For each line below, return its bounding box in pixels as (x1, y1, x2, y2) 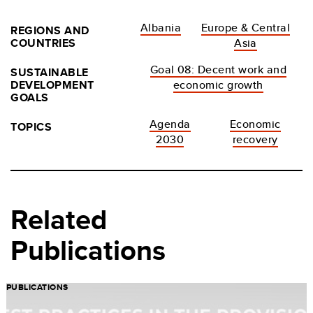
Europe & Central (201, 19, 291, 36)
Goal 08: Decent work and (150, 61, 287, 78)
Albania (140, 19, 182, 36)
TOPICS (10, 118, 52, 135)
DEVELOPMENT (10, 76, 94, 93)
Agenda (149, 115, 191, 132)
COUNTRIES (10, 34, 76, 51)
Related (10, 198, 107, 240)
